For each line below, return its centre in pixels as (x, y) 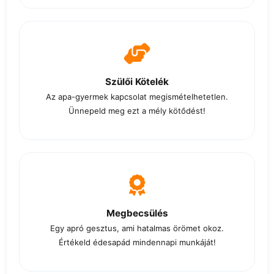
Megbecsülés (137, 213)
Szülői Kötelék (137, 82)
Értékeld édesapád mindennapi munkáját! (137, 243)
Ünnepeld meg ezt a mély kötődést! (137, 111)
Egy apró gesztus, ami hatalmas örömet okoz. (137, 228)
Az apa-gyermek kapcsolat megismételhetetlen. (137, 97)
